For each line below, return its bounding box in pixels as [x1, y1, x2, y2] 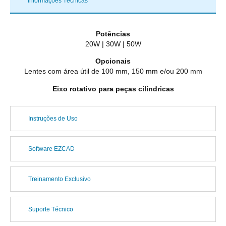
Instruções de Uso [28, 115, 78, 123]
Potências [96, 30, 130, 38]
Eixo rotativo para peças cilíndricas [52, 84, 174, 93]
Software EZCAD [28, 145, 75, 153]
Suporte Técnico [28, 206, 73, 213]
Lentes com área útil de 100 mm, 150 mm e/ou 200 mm [24, 67, 202, 76]
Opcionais [95, 57, 131, 66]
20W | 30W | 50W [85, 40, 141, 48]
